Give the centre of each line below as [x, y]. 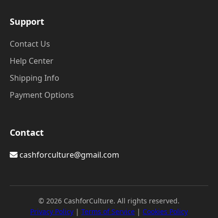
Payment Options [42, 95]
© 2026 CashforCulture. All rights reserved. [109, 201]
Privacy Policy [52, 211]
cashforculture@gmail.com [68, 155]
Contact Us [30, 44]
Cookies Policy [165, 211]
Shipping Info [35, 78]
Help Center [32, 61]
